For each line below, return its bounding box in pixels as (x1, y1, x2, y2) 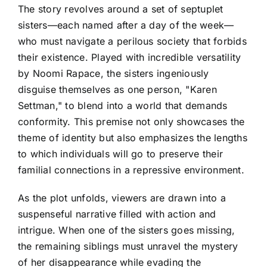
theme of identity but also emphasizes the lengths (18, 132, 247, 144)
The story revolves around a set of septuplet (18, 3, 223, 15)
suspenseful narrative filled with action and (18, 208, 216, 221)
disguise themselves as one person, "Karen (18, 83, 217, 96)
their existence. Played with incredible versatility (18, 51, 241, 64)
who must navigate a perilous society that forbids (18, 35, 247, 48)
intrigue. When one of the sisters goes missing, (18, 224, 235, 237)
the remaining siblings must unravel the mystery (18, 240, 238, 253)
